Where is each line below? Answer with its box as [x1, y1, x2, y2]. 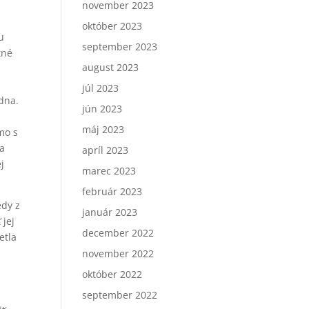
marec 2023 [82, 164, 137, 177]
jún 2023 [82, 102, 123, 115]
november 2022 [82, 247, 154, 260]
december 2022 [82, 226, 154, 239]
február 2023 [82, 185, 143, 198]
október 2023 [82, 19, 143, 32]
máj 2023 [82, 123, 125, 136]
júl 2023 [82, 81, 119, 94]
